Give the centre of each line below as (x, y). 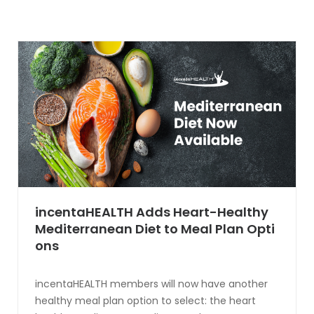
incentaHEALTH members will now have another (151, 284)
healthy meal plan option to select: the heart (145, 300)
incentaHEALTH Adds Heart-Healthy (152, 212)
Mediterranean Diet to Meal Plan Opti (155, 228)
